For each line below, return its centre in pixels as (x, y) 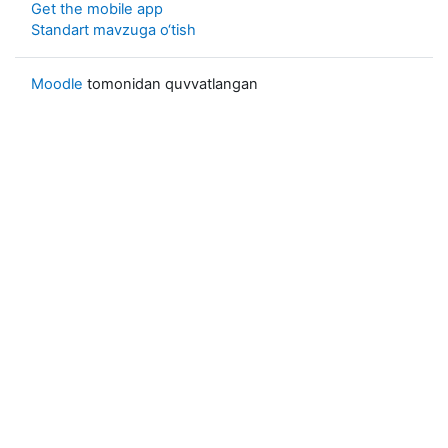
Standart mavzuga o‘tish (113, 29)
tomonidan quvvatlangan (170, 83)
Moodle (57, 83)
